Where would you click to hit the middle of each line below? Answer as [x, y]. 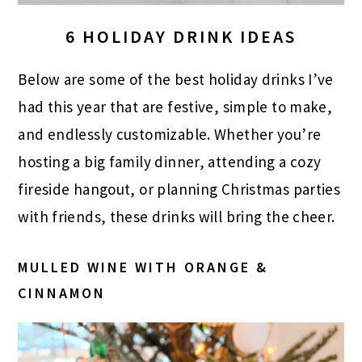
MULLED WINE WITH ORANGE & [143, 267]
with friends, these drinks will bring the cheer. [177, 216]
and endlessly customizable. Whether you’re [170, 134]
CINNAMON [62, 293]
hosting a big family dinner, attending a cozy [170, 161]
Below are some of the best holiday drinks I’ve [176, 79]
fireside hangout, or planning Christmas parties [179, 189]
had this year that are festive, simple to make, [175, 106]
